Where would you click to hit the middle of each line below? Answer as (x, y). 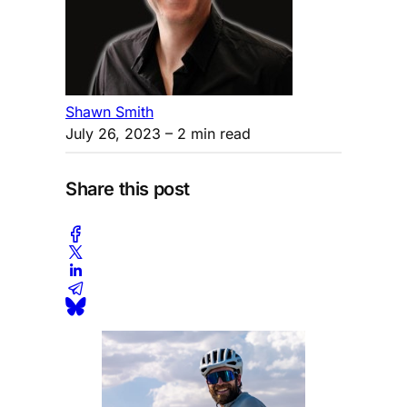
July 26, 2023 (113, 133)
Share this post (128, 189)
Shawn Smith (109, 111)
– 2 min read (206, 133)
